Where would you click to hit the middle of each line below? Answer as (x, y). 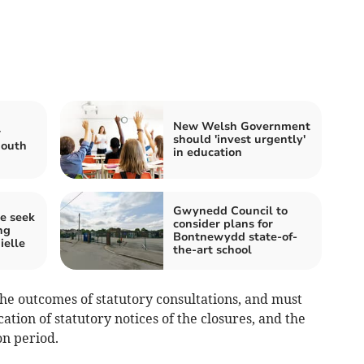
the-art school (212, 250)
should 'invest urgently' (239, 140)
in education (208, 153)
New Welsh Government (242, 127)
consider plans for (223, 224)
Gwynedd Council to (230, 211)
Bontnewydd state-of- (235, 237)
